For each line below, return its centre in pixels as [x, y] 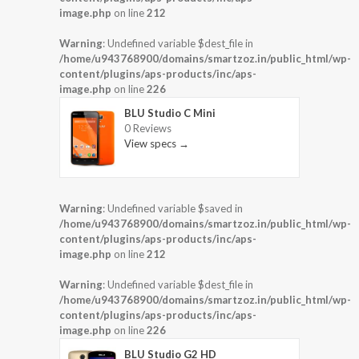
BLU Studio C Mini [170, 113]
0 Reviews [148, 128]
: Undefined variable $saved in [173, 209]
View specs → [157, 143]
